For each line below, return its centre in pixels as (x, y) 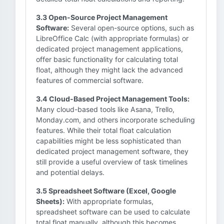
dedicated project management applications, (109, 49)
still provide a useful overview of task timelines (112, 162)
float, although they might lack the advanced (109, 70)
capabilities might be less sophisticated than (108, 141)
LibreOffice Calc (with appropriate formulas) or (112, 38)
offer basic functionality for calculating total (107, 59)
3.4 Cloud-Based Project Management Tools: (113, 99)
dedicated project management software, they (112, 151)
